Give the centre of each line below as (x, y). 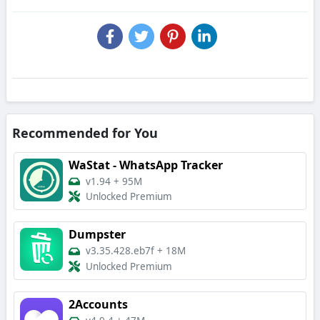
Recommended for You (85, 132)
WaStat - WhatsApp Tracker (146, 165)
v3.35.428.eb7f (120, 251)
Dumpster (97, 235)
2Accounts (98, 304)
